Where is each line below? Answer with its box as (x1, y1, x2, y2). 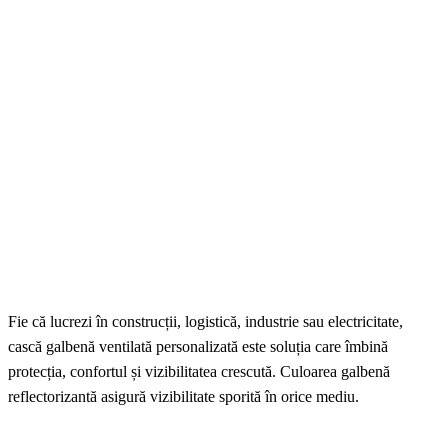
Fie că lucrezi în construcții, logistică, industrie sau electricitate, (8, 313, 403, 331)
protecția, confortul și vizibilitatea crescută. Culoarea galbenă (8, 363, 390, 381)
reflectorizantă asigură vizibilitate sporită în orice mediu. (8, 388, 359, 406)
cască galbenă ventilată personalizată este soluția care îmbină (8, 338, 388, 356)
